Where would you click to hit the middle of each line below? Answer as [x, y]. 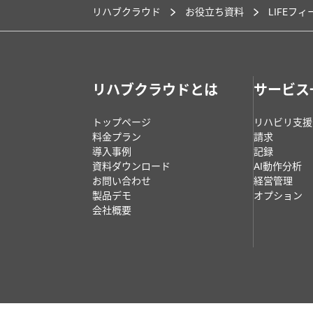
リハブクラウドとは [155, 90]
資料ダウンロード [131, 167]
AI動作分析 [278, 167]
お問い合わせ [122, 181]
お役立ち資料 [214, 12]
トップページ [122, 123]
